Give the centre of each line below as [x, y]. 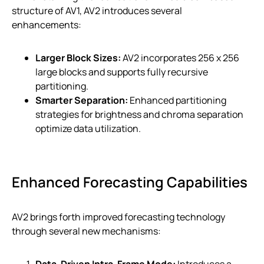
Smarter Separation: [82, 100]
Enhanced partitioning [177, 100]
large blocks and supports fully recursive [122, 72]
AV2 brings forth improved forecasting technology [118, 217]
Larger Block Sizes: [78, 57]
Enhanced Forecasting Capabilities [130, 181]
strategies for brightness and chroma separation [139, 114]
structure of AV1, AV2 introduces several [97, 10]
